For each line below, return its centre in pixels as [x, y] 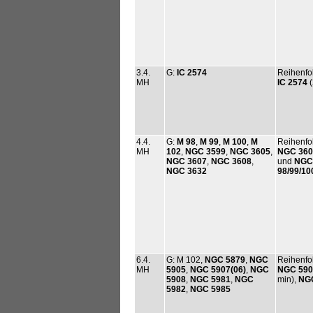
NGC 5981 [210, 279]
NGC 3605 [250, 151]
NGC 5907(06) [218, 269]
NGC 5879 [225, 260]
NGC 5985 [209, 289]
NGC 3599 [205, 151]
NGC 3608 [230, 161]
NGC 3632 [187, 171]
